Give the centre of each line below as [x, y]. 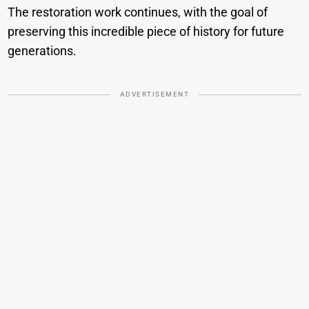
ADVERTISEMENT [154, 94]
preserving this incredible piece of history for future [146, 31]
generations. [42, 50]
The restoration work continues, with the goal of [138, 12]
